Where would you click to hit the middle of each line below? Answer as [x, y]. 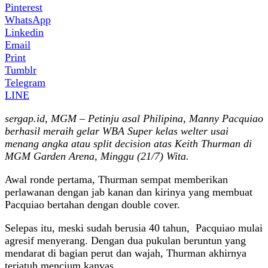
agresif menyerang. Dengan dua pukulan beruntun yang [125, 240]
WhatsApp [28, 19]
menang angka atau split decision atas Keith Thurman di [128, 143]
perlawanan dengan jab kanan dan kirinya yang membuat [129, 192]
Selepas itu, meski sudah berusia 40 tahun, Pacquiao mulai [134, 228]
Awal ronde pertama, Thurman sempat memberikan [116, 179]
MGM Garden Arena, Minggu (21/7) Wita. [97, 156]
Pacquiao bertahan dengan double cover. [92, 204]
